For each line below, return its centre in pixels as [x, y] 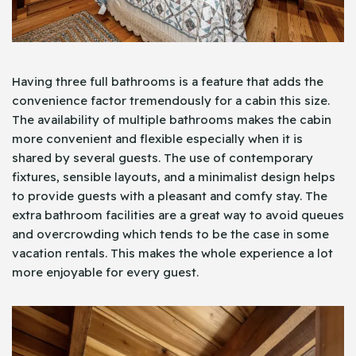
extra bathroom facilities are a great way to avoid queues [178, 215]
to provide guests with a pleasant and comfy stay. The [170, 195]
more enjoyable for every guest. [105, 272]
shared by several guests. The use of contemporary [163, 157]
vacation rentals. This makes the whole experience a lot [172, 253]
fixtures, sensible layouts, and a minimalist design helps [174, 176]
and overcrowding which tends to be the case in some [170, 234]
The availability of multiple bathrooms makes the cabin [172, 119]
